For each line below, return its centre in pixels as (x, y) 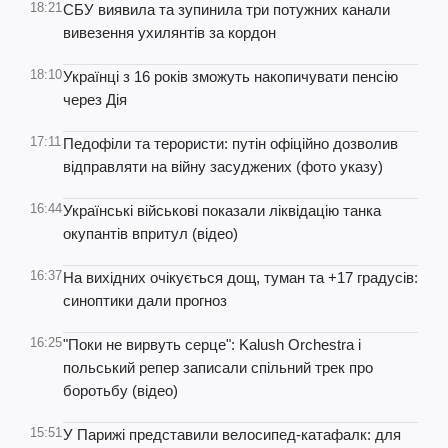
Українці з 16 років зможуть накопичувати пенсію (230, 76)
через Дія (95, 99)
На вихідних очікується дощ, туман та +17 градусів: (240, 277)
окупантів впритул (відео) (150, 233)
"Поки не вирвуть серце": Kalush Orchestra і (212, 344)
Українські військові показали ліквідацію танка (222, 210)
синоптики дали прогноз (145, 300)
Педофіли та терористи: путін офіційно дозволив (230, 143)
